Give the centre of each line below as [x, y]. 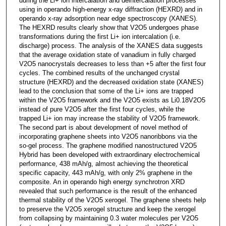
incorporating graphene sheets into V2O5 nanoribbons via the [108, 136]
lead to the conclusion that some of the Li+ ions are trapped [106, 91]
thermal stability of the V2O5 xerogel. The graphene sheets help [112, 200]
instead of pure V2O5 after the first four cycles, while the [102, 109]
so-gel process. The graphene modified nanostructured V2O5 [108, 145]
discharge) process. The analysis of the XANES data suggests [111, 45]
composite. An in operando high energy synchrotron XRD [102, 182]
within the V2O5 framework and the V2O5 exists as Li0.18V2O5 [112, 100]
